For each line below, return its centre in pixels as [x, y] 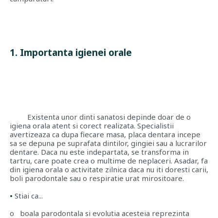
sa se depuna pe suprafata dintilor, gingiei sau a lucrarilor [108, 143]
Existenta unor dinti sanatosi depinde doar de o [109, 117]
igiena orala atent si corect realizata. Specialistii [92, 126]
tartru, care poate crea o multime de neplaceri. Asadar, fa [109, 161]
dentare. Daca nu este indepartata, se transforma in [99, 152]
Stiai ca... [29, 196]
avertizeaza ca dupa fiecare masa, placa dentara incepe [105, 134]
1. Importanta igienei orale [71, 53]
